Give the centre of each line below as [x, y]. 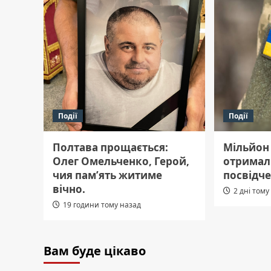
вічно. [69, 189]
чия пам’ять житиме [107, 175]
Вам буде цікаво [95, 251]
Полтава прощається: [110, 148]
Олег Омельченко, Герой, [121, 162]
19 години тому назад [102, 205]
